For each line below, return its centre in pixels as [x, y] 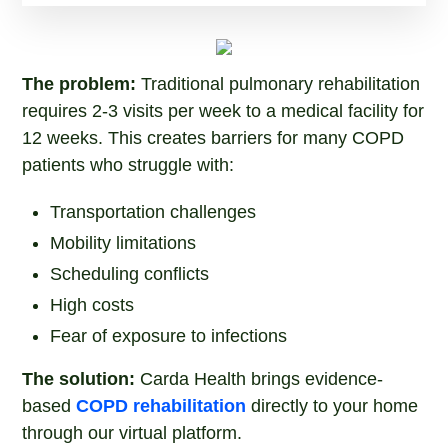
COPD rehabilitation [164, 406]
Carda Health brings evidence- [262, 379]
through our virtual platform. [132, 433]
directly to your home [335, 406]
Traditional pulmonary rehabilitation [278, 84]
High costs [92, 305]
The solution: [81, 379]
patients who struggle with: [128, 165]
